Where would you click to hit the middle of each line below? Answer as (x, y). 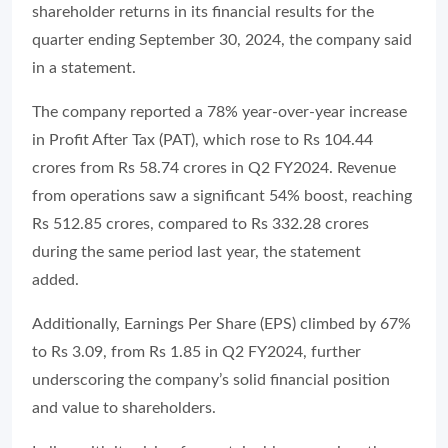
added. (59, 280)
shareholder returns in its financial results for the (203, 12)
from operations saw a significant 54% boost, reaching (222, 196)
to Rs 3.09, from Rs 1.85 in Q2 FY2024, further (196, 352)
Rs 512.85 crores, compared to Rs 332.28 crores (200, 224)
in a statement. (88, 68)
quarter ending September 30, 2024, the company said (222, 40)
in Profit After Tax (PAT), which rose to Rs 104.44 (202, 140)
